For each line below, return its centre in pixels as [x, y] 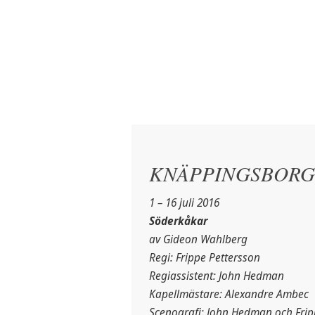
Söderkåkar [179, 221]
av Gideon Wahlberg [199, 239]
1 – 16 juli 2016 [185, 202]
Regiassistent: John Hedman [217, 276]
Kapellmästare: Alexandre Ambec [229, 294]
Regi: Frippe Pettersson [205, 257]
